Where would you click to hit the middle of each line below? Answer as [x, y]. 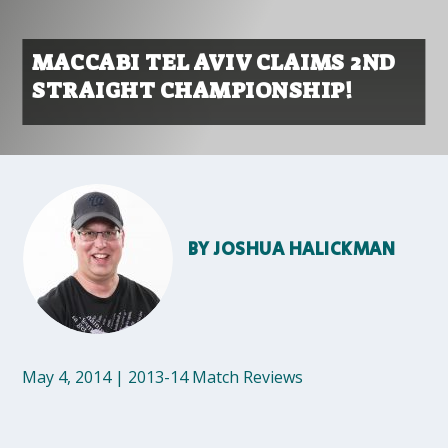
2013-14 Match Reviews [216, 377]
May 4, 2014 [67, 377]
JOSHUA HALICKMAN [304, 250]
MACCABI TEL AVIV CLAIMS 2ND [213, 62]
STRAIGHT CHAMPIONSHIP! [192, 90]
